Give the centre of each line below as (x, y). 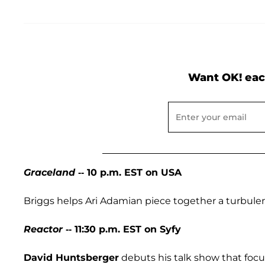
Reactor (43, 230)
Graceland (49, 173)
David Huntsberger (71, 258)
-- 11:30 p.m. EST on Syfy (122, 230)
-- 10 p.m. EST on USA (128, 173)
